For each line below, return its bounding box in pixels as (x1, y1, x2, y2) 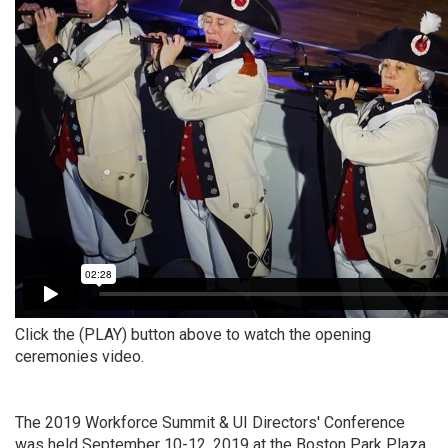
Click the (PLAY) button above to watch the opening (15, 324, 371, 344)
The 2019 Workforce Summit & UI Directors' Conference (15, 412, 405, 432)
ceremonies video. (15, 346, 144, 366)
